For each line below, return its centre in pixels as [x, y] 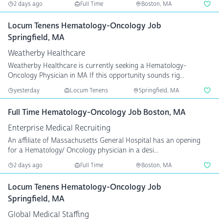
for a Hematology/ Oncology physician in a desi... [83, 150]
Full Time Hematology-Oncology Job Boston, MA [97, 112]
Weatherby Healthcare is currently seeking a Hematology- [97, 66]
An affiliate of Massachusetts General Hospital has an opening [104, 141]
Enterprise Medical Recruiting [59, 128]
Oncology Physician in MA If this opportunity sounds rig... [96, 76]
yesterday [27, 90]
